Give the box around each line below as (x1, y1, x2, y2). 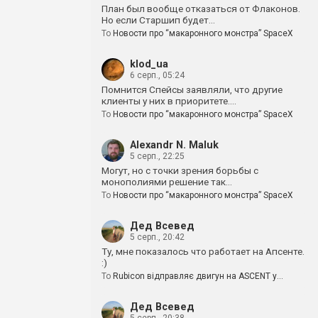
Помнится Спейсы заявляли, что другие (102, 84, 283, 95)
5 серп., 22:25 (130, 151, 185, 161)
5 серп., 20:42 (130, 232, 185, 242)
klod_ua (130, 58, 168, 70)
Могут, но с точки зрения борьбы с (102, 165, 258, 176)
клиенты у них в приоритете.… (102, 95, 236, 106)
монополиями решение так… (102, 176, 232, 187)
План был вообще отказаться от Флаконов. (102, 3, 300, 14)
